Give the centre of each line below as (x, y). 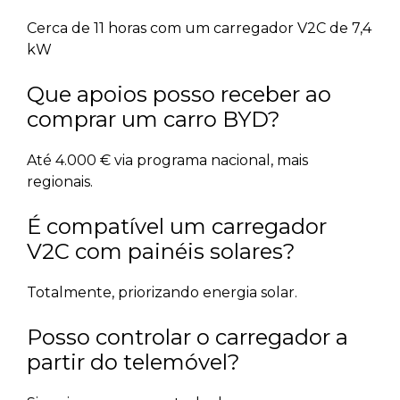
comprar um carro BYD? (154, 120)
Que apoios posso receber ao (179, 95)
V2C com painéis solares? (161, 252)
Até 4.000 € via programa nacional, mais (167, 161)
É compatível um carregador (177, 227)
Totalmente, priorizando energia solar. (162, 293)
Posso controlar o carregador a (187, 337)
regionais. (60, 182)
